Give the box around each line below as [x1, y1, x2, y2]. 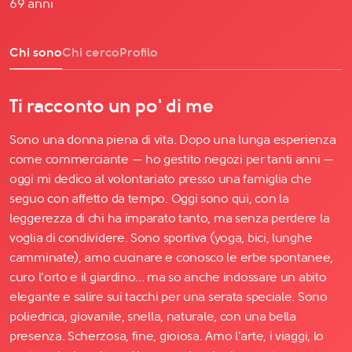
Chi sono [9, 44, 62, 60]
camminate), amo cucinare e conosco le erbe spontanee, [9, 249, 334, 265]
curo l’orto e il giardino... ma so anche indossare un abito [9, 269, 327, 284]
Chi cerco [62, 44, 119, 60]
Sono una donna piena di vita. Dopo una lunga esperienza [9, 131, 336, 147]
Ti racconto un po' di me [9, 94, 214, 117]
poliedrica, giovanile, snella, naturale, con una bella [9, 308, 296, 324]
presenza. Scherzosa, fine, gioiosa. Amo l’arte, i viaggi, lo [9, 328, 324, 343]
